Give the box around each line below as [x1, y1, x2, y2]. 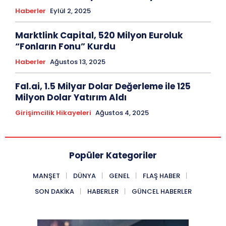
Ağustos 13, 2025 [50, 57, 105, 67]
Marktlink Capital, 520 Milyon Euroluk [15, 29, 183, 42]
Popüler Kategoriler [69, 149, 157, 162]
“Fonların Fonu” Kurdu [15, 40, 116, 53]
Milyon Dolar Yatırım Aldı [15, 91, 127, 104]
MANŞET [33, 171, 60, 181]
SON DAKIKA [34, 187, 74, 197]
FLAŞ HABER [143, 171, 180, 181]
